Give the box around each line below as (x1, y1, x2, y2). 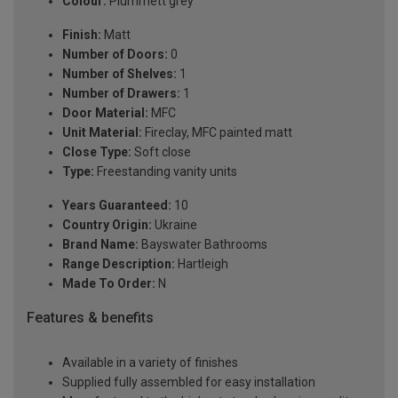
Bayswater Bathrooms (139, 237, 267, 252)
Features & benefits (27, 309, 154, 327)
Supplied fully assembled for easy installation (62, 374, 315, 389)
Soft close (131, 145, 191, 160)
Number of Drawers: (62, 86, 180, 101)
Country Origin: (62, 218, 152, 233)
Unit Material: (62, 125, 142, 140)
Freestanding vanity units (94, 164, 237, 179)
